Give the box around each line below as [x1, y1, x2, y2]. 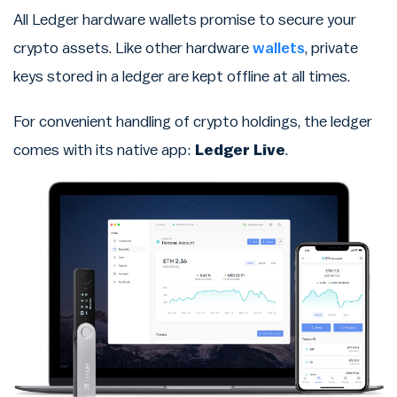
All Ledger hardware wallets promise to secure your [13, 12, 356, 27]
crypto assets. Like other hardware [13, 40, 253, 56]
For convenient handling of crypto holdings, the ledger [13, 114, 372, 130]
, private [305, 40, 358, 56]
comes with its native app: [13, 143, 195, 159]
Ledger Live [195, 143, 285, 159]
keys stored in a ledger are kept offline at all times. [13, 68, 350, 84]
